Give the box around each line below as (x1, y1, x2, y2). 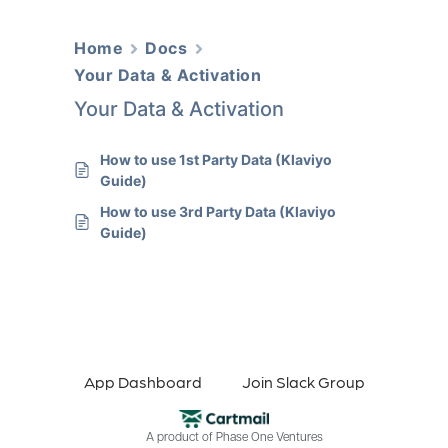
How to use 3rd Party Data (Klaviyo (100, 203, 336, 221)
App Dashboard (83, 372, 202, 392)
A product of (145, 432, 216, 445)
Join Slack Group (241, 372, 365, 392)
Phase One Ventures (215, 432, 323, 445)
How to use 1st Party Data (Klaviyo (100, 151, 332, 169)
